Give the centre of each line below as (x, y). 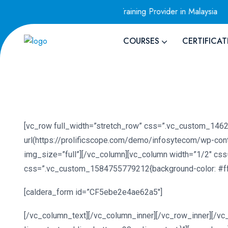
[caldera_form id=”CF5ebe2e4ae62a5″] (93, 192)
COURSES (141, 41)
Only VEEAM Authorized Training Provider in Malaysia (106, 11)
